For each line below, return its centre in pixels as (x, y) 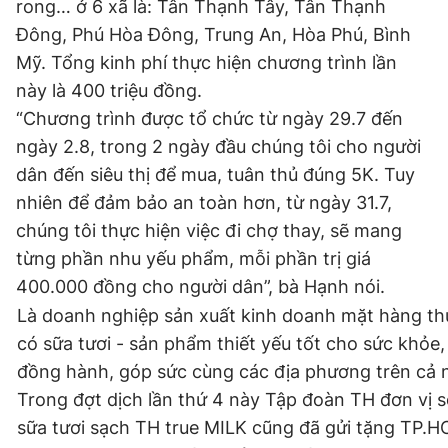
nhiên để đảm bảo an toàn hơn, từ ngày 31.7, (204, 202)
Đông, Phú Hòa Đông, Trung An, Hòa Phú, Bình (213, 34)
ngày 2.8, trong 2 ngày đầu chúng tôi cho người (218, 146)
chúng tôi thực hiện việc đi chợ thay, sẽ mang (209, 230)
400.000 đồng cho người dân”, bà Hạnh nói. (200, 286)
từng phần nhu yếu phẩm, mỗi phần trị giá (193, 258)
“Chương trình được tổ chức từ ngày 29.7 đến (209, 118)
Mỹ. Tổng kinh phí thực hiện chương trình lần (206, 62)
